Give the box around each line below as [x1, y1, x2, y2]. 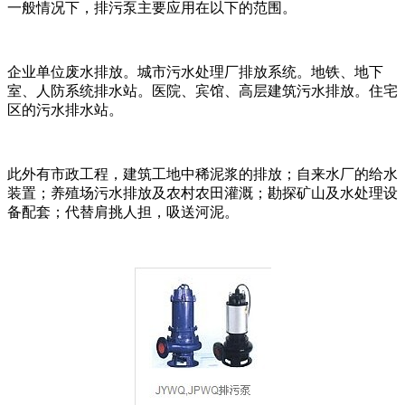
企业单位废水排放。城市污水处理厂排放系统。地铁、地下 [7, 63, 383, 80]
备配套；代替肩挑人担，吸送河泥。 [7, 203, 239, 220]
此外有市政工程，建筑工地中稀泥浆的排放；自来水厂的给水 [7, 165, 398, 182]
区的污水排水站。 [7, 101, 123, 118]
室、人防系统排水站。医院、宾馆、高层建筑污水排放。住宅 [7, 82, 398, 99]
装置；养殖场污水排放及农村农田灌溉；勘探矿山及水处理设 [7, 184, 398, 201]
